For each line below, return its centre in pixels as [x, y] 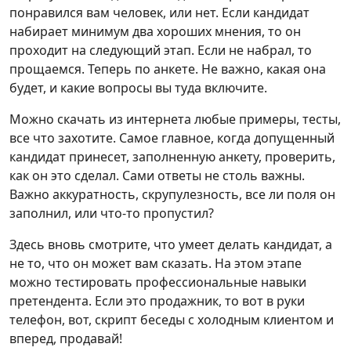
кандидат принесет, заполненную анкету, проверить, [172, 157]
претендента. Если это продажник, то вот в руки [157, 301]
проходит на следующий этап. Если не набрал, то [161, 50]
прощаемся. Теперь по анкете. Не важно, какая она [168, 69]
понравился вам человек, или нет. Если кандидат [159, 13]
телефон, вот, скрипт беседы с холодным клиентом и [172, 320]
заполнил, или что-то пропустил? [112, 213]
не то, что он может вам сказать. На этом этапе [156, 263]
